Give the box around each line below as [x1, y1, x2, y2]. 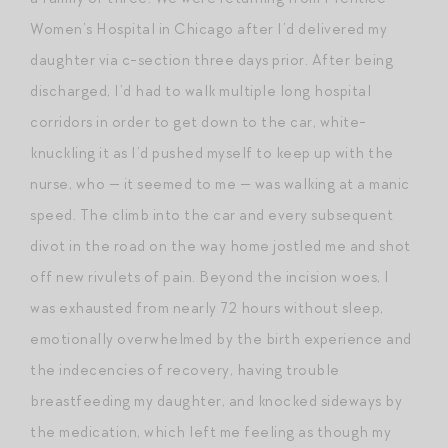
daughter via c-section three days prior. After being [30, 49, 393, 70]
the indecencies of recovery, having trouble [30, 359, 340, 380]
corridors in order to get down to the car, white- [30, 111, 367, 132]
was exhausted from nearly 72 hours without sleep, [30, 297, 384, 318]
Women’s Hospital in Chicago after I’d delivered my [30, 18, 387, 39]
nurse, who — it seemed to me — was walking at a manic [30, 173, 410, 194]
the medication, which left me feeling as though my [30, 421, 391, 442]
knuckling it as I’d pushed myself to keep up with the [30, 142, 394, 163]
